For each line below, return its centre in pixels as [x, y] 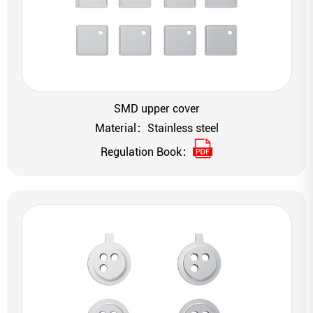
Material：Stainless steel [156, 128]
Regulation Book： [147, 152]
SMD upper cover [156, 108]
